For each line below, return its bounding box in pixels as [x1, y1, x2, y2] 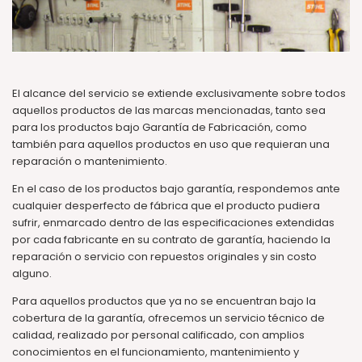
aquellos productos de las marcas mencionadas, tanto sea [12, 102, 326, 118]
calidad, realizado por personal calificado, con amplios [12, 326, 305, 343]
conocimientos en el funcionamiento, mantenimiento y [12, 343, 299, 360]
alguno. [12, 265, 52, 281]
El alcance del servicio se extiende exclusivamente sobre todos [12, 85, 346, 101]
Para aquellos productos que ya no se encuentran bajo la [12, 293, 316, 309]
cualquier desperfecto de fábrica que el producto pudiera [12, 197, 320, 213]
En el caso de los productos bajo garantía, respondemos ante [12, 180, 340, 196]
